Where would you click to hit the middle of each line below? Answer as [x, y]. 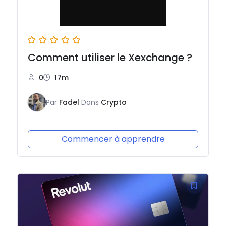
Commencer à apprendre [113, 139]
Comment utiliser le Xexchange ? [110, 58]
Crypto [114, 103]
